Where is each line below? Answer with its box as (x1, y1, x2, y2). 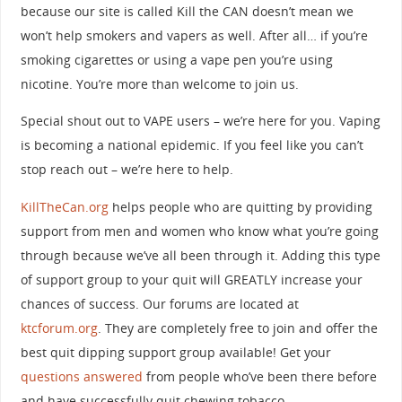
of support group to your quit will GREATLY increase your (20, 270, 363, 288)
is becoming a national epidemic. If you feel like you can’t (20, 136, 363, 154)
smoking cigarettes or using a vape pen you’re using (20, 50, 333, 68)
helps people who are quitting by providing (108, 197, 372, 215)
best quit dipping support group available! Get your (20, 343, 331, 361)
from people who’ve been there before (142, 367, 377, 385)
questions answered (20, 367, 143, 385)
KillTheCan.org (20, 197, 109, 215)
